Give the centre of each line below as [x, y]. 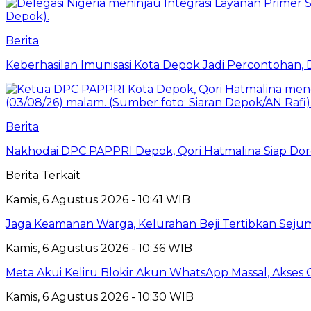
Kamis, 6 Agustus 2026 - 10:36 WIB [99, 249]
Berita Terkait [43, 176]
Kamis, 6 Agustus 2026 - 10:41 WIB [98, 200]
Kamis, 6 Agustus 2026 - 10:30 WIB [100, 297]
